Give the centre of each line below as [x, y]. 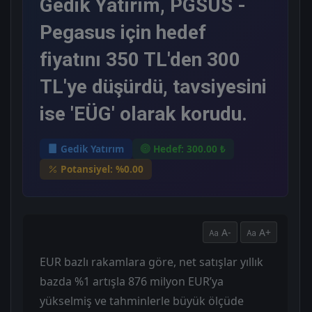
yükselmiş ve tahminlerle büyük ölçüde [142, 301]
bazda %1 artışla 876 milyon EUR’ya [132, 282]
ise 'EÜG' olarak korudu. [143, 114]
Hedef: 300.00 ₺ [189, 148]
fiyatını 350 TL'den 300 [140, 59]
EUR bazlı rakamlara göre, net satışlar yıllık [151, 262]
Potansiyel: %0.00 [102, 169]
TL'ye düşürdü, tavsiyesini [153, 86]
